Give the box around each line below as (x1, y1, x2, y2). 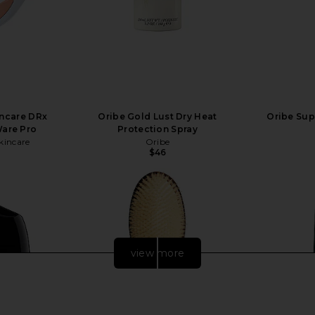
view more (130, 246, 185, 259)
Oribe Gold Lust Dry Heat (98, 110, 217, 122)
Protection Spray (117, 123, 198, 134)
